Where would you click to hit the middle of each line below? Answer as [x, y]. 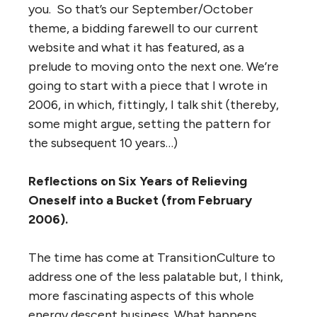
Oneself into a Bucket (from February [140, 201]
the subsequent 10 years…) [103, 143]
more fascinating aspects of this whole [141, 296]
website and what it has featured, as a [136, 48]
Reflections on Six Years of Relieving [138, 181]
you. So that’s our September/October [141, 10]
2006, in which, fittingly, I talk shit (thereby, [154, 105]
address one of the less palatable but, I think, [156, 277]
